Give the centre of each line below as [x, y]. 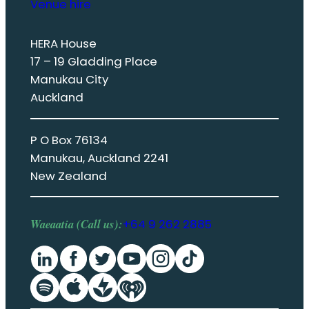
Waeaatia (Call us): [76, 223]
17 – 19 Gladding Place [93, 61]
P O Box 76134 [69, 140]
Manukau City [69, 79]
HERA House [64, 43]
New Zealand [68, 176]
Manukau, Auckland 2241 [99, 158]
